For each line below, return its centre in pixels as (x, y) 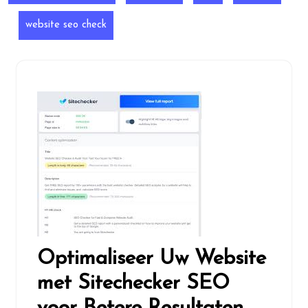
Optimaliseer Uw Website (152, 259)
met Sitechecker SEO (133, 284)
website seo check (66, 25)
